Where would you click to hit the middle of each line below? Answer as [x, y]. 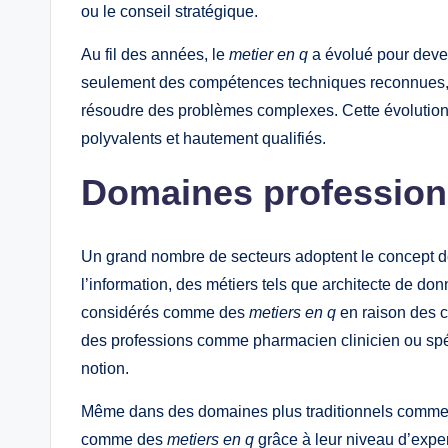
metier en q [268, 55]
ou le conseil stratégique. [169, 12]
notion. [105, 369]
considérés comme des [165, 313]
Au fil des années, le [155, 55]
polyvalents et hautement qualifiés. [203, 139]
